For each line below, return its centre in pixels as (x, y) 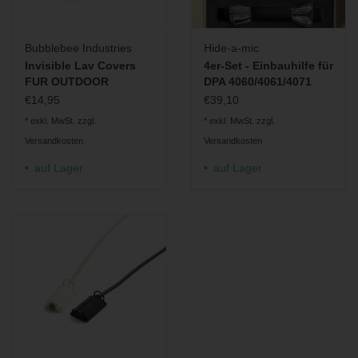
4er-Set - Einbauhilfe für (268, 65)
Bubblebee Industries (78, 47)
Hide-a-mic (231, 47)
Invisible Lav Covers (80, 65)
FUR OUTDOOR (67, 81)
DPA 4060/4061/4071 (258, 81)
